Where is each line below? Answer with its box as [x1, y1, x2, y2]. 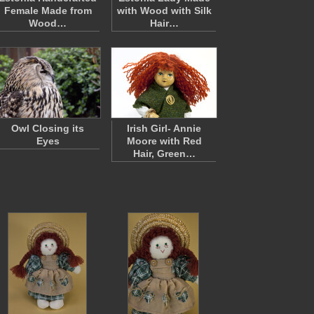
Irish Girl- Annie [127, 123, 201, 134]
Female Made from [4, 5, 92, 16]
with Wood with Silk [116, 5, 212, 16]
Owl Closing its [11, 123, 84, 134]
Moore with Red [126, 135, 202, 146]
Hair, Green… [132, 148, 196, 159]
